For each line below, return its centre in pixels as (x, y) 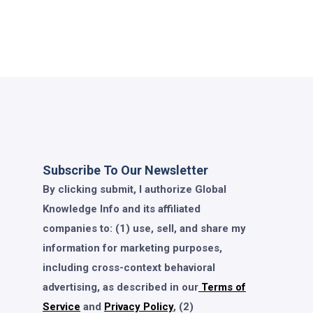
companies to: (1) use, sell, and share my (144, 228)
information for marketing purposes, (132, 248)
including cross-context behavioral (129, 267)
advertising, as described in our (121, 287)
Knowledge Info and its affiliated (122, 209)
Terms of (222, 287)
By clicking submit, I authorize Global (134, 189)
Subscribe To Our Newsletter (125, 170)
